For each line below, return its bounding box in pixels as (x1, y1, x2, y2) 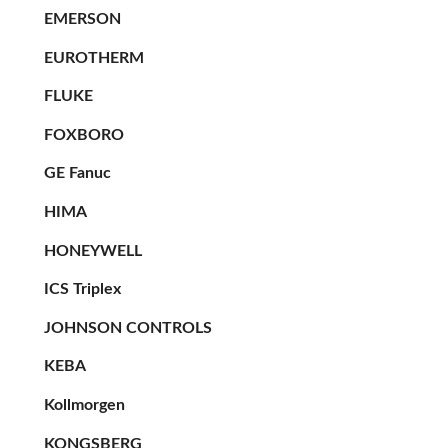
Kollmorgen (44, 396, 125, 413)
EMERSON (44, 10, 121, 27)
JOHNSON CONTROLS (44, 319, 212, 336)
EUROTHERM (44, 49, 144, 66)
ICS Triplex (44, 281, 121, 298)
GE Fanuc (44, 165, 111, 182)
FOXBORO (44, 126, 124, 143)
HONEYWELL (44, 242, 142, 259)
